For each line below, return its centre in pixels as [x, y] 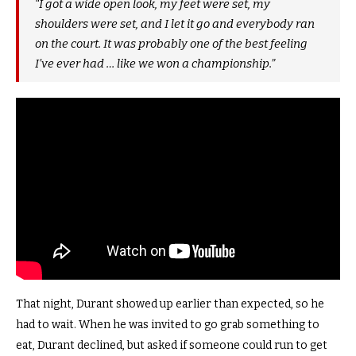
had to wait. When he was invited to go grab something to [168, 324]
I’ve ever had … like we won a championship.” [155, 64]
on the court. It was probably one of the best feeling [171, 44]
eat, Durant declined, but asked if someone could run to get [172, 345]
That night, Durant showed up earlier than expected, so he [170, 304]
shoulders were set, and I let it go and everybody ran [175, 24]
